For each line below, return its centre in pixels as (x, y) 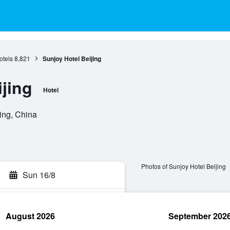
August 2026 (30, 216)
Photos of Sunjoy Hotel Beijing (183, 166)
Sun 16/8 (39, 175)
